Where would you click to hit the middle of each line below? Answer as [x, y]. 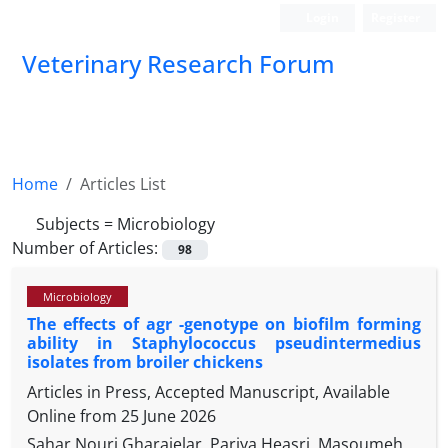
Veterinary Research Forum [178, 63]
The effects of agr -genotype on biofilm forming [224, 324]
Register [395, 17]
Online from [74, 416]
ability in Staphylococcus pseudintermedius [224, 343]
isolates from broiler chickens [145, 362]
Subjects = [76, 224]
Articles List [123, 184]
